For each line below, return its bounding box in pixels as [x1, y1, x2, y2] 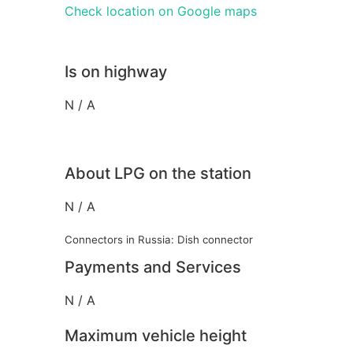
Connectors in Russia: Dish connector [65, 232, 253, 246]
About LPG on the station [65, 163, 251, 183]
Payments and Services [65, 257, 241, 277]
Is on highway [65, 61, 167, 81]
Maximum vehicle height [65, 325, 247, 345]
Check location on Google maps [65, 2, 257, 19]
